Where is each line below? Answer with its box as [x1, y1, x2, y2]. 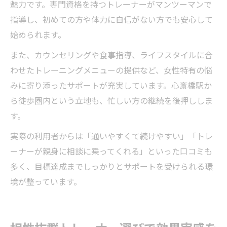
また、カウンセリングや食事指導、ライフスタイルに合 [10, 49, 213, 61]
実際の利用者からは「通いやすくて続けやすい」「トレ [10, 130, 213, 142]
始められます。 [10, 28, 66, 41]
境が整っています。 [10, 175, 82, 188]
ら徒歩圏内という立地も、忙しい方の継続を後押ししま [10, 94, 213, 107]
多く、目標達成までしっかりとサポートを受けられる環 [10, 160, 213, 173]
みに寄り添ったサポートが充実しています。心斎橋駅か [10, 79, 212, 92]
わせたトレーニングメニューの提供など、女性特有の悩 [10, 64, 212, 77]
